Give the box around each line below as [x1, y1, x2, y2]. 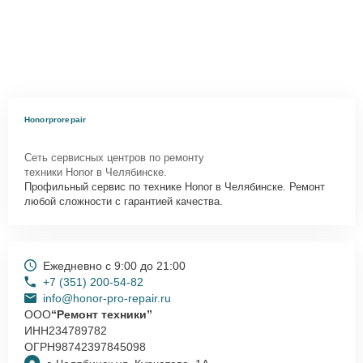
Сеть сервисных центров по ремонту [24, 151, 204, 164]
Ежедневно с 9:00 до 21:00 [43, 258, 186, 272]
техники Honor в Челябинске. [24, 165, 167, 178]
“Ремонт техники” [51, 307, 152, 321]
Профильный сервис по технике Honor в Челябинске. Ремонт [24, 180, 325, 193]
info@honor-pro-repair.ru [43, 291, 171, 305]
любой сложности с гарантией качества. [24, 194, 223, 207]
